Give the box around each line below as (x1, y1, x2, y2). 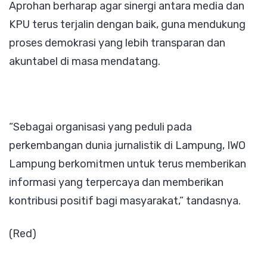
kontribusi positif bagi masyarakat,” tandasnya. (9, 194, 241, 207)
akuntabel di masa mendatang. (9, 54, 160, 68)
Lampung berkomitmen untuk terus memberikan (9, 157, 246, 170)
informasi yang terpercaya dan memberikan (9, 175, 223, 189)
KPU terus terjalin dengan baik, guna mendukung (9, 17, 246, 31)
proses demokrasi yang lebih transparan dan (9, 36, 225, 49)
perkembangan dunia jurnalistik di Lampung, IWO (9, 138, 246, 152)
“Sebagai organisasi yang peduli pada (9, 120, 192, 133)
